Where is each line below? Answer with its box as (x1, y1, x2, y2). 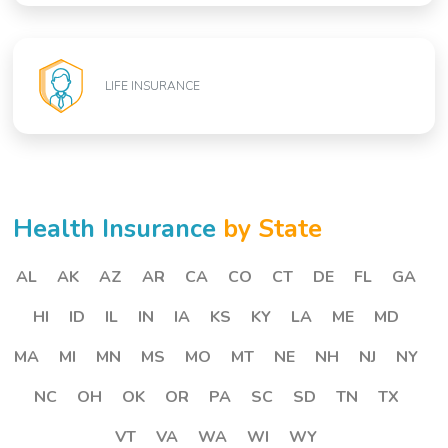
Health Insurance (13, 211, 224, 247)
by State (223, 211, 323, 247)
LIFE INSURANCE (105, 78, 201, 95)
